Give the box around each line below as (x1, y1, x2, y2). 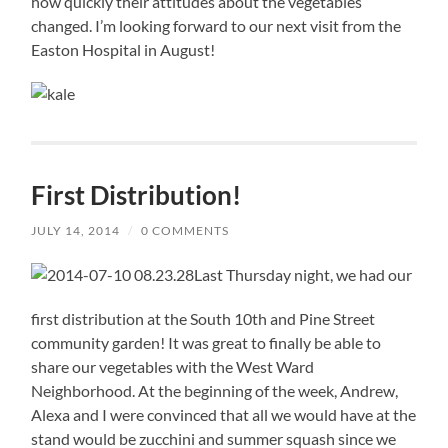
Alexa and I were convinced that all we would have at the (31, 404, 417, 424)
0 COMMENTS (141, 223, 230, 239)
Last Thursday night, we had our (194, 265, 413, 285)
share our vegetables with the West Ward (31, 356, 315, 376)
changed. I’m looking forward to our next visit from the (31, 16, 402, 36)
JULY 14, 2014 (31, 223, 121, 239)
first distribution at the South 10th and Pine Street (31, 308, 376, 328)
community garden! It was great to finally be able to (31, 332, 382, 352)
